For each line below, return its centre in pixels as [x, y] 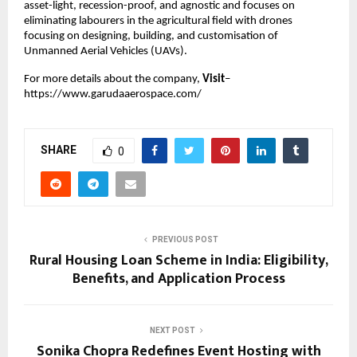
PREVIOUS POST [185, 240]
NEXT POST [172, 331]
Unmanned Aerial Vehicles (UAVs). [106, 51]
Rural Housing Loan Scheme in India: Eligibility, [178, 261]
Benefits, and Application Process [178, 279]
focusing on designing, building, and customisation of [151, 36]
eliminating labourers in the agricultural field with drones [158, 21]
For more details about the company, [112, 79]
